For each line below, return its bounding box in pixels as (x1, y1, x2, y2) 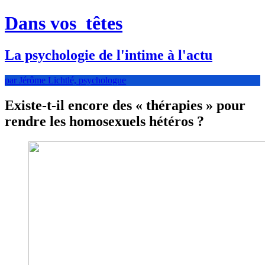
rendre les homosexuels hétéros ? (5, 113, 204, 129)
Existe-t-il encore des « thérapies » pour (5, 97, 245, 113)
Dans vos (5, 12, 81, 34)
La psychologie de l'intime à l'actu (5, 47, 212, 63)
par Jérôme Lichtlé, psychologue (5, 75, 126, 85)
